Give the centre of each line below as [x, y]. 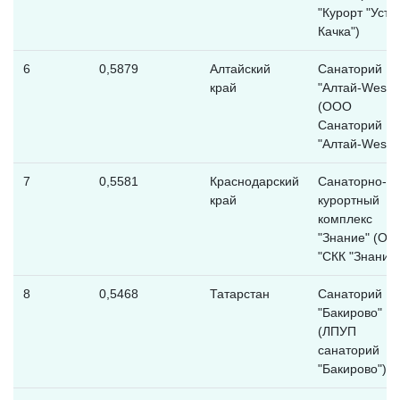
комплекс [345, 218]
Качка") [338, 31]
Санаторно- [352, 181]
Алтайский [240, 68]
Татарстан [239, 293]
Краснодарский [254, 181]
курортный [348, 200]
